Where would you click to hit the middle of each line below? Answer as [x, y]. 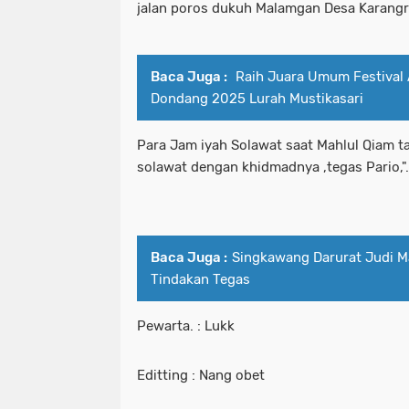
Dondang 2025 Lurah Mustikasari [257, 98]
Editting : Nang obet [201, 375]
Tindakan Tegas [200, 279]
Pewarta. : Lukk [186, 325]
